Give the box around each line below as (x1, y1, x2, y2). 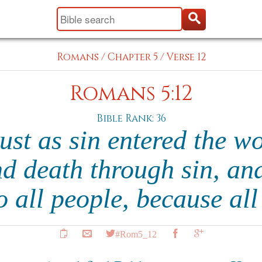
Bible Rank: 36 (96, 112, 166, 125)
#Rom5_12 (115, 229, 157, 238)
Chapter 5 (107, 50, 158, 64)
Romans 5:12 (70, 80, 192, 108)
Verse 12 (166, 50, 206, 64)
